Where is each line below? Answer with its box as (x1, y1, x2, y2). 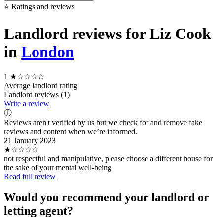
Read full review (4, 172, 56, 181)
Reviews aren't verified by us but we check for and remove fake (4, 118, 202, 127)
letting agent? (4, 204, 73, 217)
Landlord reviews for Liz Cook (4, 25, 211, 43)
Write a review (4, 99, 49, 108)
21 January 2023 (4, 136, 56, 145)
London (21, 43, 74, 61)
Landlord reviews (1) (4, 90, 70, 99)
